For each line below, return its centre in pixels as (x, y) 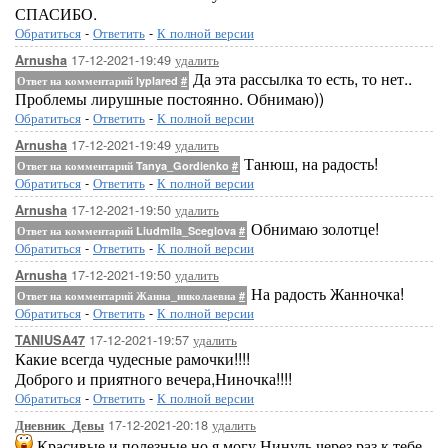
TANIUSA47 (50, 340)
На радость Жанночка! (325, 293)
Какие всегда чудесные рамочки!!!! (132, 358)
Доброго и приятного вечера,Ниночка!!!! (153, 378)
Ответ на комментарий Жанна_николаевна (128, 295)
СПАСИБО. (56, 13)
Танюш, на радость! (309, 163)
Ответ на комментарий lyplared (99, 80)
